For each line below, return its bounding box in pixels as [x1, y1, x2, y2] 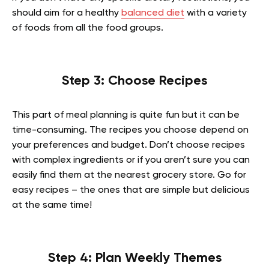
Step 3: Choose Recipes [62, 74, 207, 88]
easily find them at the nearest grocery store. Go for [12, 171, 246, 180]
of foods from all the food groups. [12, 23, 163, 33]
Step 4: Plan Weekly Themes [47, 252, 222, 265]
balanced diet [121, 8, 184, 18]
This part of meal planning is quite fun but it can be [12, 110, 240, 120]
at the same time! [12, 201, 92, 210]
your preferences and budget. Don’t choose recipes [12, 141, 245, 150]
